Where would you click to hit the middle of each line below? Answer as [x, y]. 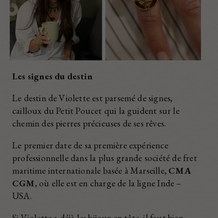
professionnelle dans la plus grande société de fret [105, 158]
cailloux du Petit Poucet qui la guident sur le [96, 111]
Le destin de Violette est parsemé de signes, [92, 98]
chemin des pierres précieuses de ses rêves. [89, 124]
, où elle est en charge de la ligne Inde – [108, 183]
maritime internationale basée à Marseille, [91, 170]
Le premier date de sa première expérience [90, 145]
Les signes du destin [52, 76]
